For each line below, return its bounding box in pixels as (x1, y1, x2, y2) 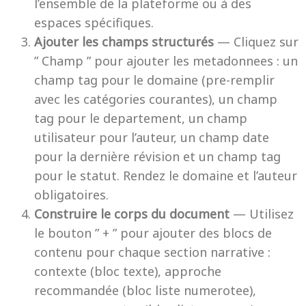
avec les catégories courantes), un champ (34, 91, 277, 107)
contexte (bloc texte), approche (34, 263, 221, 279)
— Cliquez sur (214, 33, 298, 50)
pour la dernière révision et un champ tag (34, 148, 281, 165)
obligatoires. (34, 186, 109, 203)
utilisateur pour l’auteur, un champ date (34, 129, 269, 145)
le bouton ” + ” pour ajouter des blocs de (34, 225, 272, 241)
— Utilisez (229, 206, 294, 222)
